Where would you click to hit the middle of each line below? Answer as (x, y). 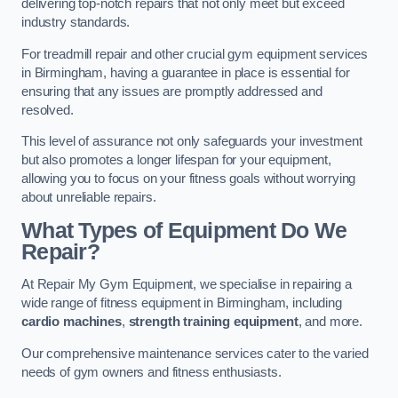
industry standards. (76, 23)
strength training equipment (213, 322)
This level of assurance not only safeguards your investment (192, 142)
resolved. (48, 110)
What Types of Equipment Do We (184, 230)
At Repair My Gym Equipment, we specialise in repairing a (187, 285)
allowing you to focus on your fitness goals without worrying (189, 179)
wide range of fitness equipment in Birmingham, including (182, 303)
